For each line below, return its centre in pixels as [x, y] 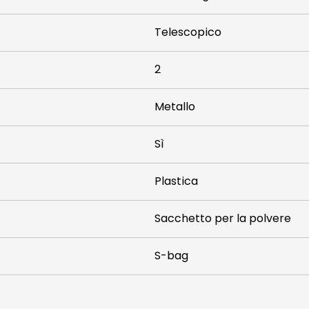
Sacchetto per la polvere [223, 218]
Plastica [176, 181]
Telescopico [188, 32]
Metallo [175, 107]
